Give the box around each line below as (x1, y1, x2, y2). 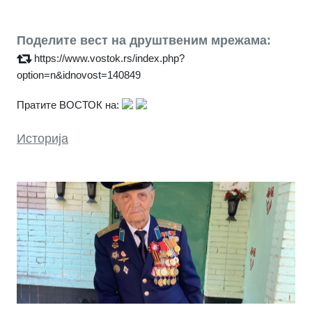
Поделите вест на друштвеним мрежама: (17, 33, 271, 48)
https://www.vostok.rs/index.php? (34, 52, 185, 65)
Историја (17, 132, 68, 146)
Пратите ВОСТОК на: (17, 99, 119, 111)
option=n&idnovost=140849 (17, 69, 141, 81)
